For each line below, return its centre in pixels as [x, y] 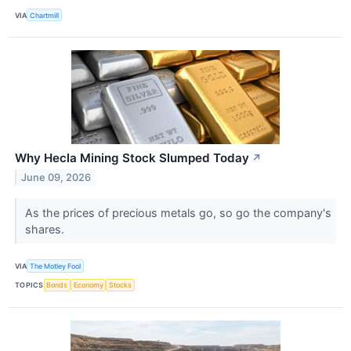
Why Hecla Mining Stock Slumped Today [132, 158]
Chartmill [45, 15]
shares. [46, 230]
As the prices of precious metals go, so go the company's [178, 213]
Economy [88, 285]
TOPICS [29, 285]
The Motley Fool [56, 266]
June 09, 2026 [56, 178]
